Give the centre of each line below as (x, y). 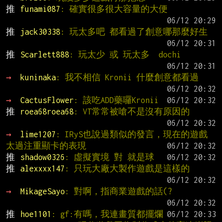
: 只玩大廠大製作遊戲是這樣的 (127, 168)
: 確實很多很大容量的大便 (114, 9)
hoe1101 (36, 214)
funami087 (40, 9)
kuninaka (38, 77)
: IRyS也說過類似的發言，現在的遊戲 (132, 134)
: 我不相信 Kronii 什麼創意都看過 (127, 77)
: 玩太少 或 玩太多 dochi (125, 54)
